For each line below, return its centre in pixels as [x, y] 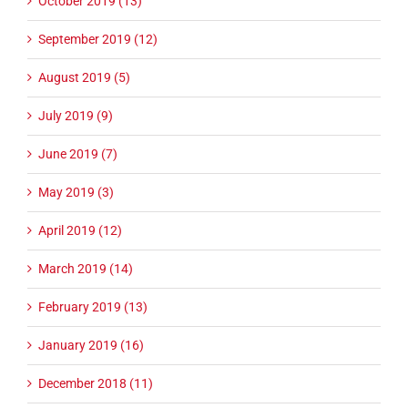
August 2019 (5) [84, 77]
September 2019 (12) [98, 39]
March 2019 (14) [86, 268]
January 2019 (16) [91, 345]
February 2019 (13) [93, 306]
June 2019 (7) [78, 153]
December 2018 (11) [96, 383]
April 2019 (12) [80, 230]
